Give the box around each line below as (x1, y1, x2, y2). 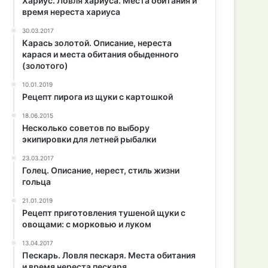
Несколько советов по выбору (22, 123, 150, 133)
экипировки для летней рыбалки (22, 134, 157, 144)
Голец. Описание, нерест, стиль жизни (22, 165, 180, 175)
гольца (22, 176, 51, 187)
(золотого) (22, 60, 69, 71)
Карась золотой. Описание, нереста (22, 38, 172, 48)
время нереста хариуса (22, 7, 121, 17)
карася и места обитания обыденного (22, 49, 179, 59)
